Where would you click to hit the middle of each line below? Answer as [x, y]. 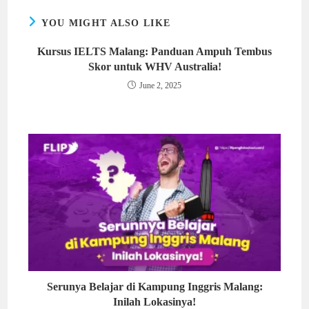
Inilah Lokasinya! [154, 301]
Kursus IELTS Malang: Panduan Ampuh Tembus [154, 51]
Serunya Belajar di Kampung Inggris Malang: [154, 286]
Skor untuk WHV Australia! [154, 67]
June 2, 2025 [160, 86]
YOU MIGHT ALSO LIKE [106, 23]
